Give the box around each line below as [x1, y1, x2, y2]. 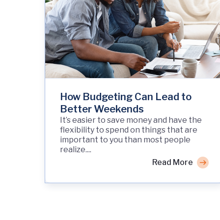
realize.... [60, 144, 91, 154]
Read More [152, 157, 193, 167]
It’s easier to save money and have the [60, 115, 202, 125]
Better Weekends [60, 103, 144, 115]
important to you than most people [60, 135, 191, 144]
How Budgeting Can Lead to [60, 90, 192, 103]
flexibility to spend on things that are [60, 125, 197, 135]
